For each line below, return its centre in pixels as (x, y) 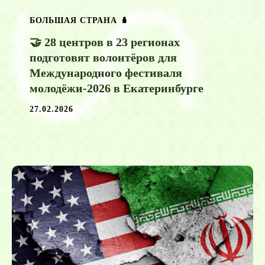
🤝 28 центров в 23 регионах (105, 42)
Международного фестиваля (106, 73)
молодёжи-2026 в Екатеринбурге (117, 88)
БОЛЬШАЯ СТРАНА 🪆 (79, 21)
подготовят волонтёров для (103, 58)
